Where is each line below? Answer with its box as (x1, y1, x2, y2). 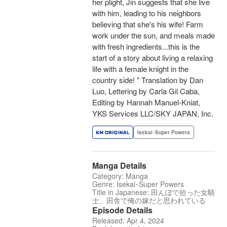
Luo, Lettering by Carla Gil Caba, (92, 86, 200, 97)
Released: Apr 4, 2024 (92, 215, 164, 226)
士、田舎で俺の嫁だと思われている (92, 195, 206, 206)
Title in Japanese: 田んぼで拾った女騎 (92, 187, 215, 198)
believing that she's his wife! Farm (92, 19, 203, 30)
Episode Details (92, 204, 153, 216)
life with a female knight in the (92, 63, 188, 74)
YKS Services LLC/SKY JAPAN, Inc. (92, 108, 213, 119)
